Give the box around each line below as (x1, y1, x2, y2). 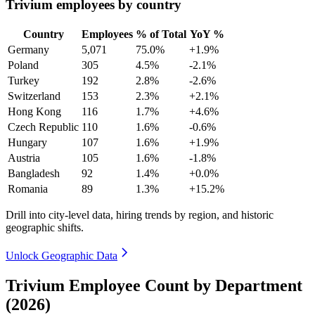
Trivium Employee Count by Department (6, 276, 302, 295)
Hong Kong (8, 105, 61, 117)
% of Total (136, 27, 186, 40)
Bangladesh (8, 167, 60, 179)
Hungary (8, 136, 47, 148)
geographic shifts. (6, 221, 84, 233)
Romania (8, 182, 48, 195)
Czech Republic (8, 120, 79, 133)
